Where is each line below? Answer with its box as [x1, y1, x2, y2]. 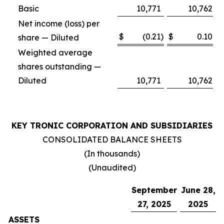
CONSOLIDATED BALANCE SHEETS [42, 134, 182, 144]
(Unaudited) [88, 162, 136, 172]
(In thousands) [84, 148, 140, 158]
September [131, 185, 177, 195]
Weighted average [18, 47, 92, 57]
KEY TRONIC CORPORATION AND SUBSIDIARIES [11, 120, 212, 130]
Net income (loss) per [18, 18, 99, 28]
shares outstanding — [18, 61, 101, 71]
